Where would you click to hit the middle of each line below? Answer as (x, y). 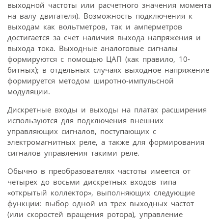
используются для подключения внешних (85, 120)
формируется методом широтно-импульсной (91, 80)
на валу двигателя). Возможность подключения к (100, 15)
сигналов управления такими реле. (73, 152)
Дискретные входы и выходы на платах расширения (107, 109)
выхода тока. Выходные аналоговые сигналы (93, 48)
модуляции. (29, 91)
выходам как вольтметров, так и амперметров (95, 26)
